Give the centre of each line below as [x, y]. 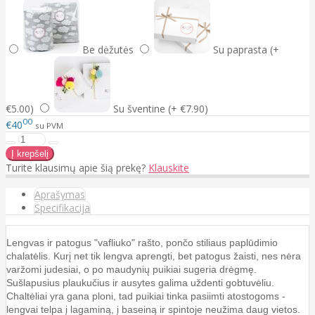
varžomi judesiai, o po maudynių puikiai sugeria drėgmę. [131, 269]
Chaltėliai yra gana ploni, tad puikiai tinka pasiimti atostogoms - [146, 296]
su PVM [49, 125]
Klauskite [169, 167]
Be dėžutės [108, 50]
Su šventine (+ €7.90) [161, 109]
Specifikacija [62, 207]
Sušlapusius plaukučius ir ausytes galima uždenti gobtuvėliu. [140, 282]
